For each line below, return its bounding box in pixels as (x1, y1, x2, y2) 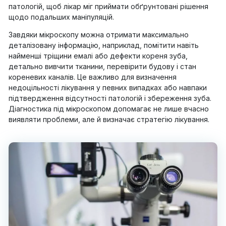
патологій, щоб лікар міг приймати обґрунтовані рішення (9, 2, 208, 11)
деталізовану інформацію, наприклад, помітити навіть (9, 41, 199, 50)
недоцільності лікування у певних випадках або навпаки (9, 83, 207, 92)
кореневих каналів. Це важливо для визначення (9, 73, 177, 82)
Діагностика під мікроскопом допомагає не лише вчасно (9, 104, 209, 114)
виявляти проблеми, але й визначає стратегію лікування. (9, 115, 211, 124)
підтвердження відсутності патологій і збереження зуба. (9, 94, 211, 103)
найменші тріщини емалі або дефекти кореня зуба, (9, 51, 188, 61)
